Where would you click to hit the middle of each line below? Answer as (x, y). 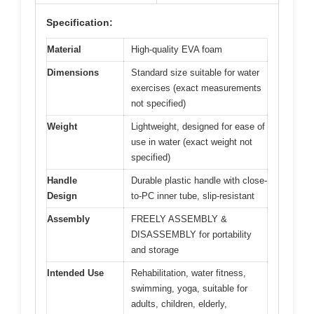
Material (64, 50)
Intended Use (75, 273)
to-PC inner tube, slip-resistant (193, 196)
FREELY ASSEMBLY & (179, 219)
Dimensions (73, 73)
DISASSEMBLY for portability (191, 235)
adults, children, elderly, (179, 304)
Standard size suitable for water (195, 73)
